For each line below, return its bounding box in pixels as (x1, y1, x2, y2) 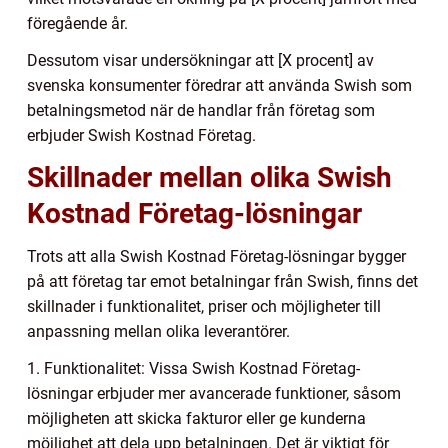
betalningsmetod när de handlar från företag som (27, 101, 375, 121)
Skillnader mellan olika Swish (27, 161, 392, 195)
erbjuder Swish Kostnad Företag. (27, 126, 256, 146)
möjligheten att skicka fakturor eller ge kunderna (27, 409, 366, 429)
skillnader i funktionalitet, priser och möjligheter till (27, 297, 381, 317)
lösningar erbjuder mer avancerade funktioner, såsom (27, 384, 401, 404)
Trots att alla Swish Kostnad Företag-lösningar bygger (27, 247, 406, 267)
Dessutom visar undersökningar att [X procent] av (27, 51, 374, 71)
